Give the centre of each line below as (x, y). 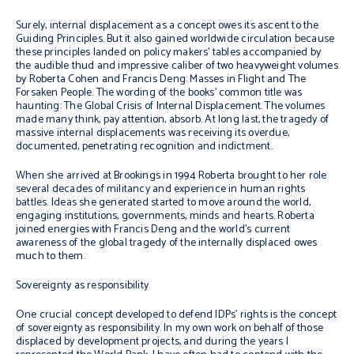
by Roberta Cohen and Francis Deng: (103, 79)
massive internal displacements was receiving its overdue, (153, 133)
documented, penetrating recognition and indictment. (144, 147)
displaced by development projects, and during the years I (152, 342)
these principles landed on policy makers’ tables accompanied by (169, 53)
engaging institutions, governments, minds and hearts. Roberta (165, 216)
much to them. (51, 256)
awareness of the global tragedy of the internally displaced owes (167, 243)
